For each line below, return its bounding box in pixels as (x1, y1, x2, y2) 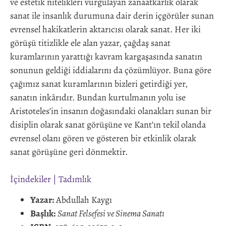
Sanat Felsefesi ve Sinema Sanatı (58, 207, 164, 220)
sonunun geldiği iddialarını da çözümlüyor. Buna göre (10, 64, 211, 77)
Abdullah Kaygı (54, 194, 112, 206)
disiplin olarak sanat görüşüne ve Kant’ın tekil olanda (10, 119, 206, 131)
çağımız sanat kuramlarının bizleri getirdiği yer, (10, 78, 188, 90)
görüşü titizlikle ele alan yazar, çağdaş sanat (10, 37, 171, 49)
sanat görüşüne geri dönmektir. (10, 146, 128, 158)
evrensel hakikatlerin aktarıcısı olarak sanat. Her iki (10, 23, 201, 36)
